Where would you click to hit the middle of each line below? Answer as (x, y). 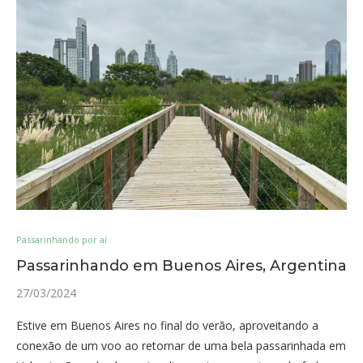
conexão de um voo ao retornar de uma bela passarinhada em (181, 346)
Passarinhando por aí (62, 239)
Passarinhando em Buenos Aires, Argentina (181, 266)
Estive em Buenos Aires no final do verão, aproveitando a (167, 325)
